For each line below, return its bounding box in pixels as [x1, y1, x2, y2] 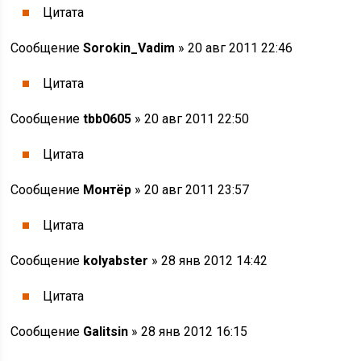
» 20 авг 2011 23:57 [131, 182, 250, 197]
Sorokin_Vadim [83, 40, 176, 56]
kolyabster [83, 253, 149, 268]
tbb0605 [83, 111, 132, 127]
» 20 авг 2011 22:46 [175, 40, 293, 56]
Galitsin [83, 324, 129, 339]
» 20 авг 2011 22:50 [131, 111, 250, 127]
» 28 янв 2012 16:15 [128, 324, 248, 339]
